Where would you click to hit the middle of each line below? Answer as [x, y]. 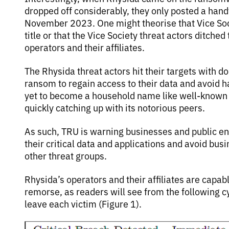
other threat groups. [66, 155]
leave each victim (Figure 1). [83, 203]
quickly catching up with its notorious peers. [115, 107]
